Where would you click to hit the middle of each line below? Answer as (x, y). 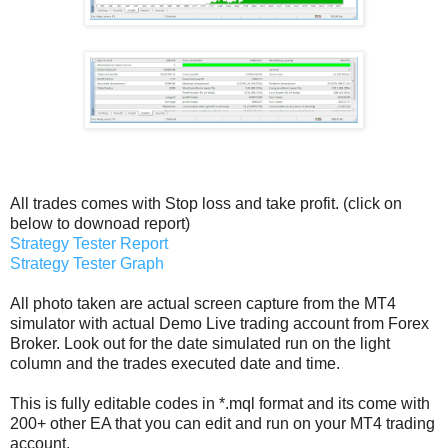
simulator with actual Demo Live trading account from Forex (219, 324)
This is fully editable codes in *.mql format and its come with (220, 404)
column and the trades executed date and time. (175, 364)
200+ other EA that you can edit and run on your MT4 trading (222, 424)
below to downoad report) (100, 224)
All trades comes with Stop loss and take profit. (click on (206, 204)
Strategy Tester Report (89, 244)
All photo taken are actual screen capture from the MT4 (203, 304)
